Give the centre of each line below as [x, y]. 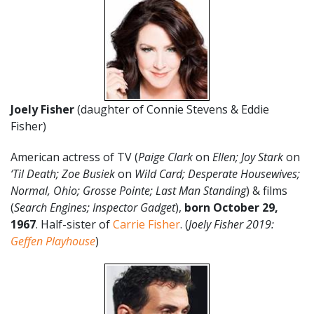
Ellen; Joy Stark [249, 157]
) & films [267, 191]
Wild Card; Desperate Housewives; [216, 174]
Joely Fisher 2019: [231, 224]
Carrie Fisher [146, 224]
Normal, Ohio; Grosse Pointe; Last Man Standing [128, 191]
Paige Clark [167, 157]
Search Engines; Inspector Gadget [95, 207]
